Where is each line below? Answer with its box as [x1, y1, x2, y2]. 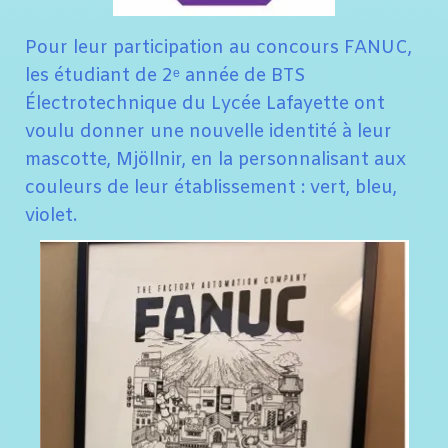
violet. [25, 204, 77, 228]
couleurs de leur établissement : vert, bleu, [25, 176, 397, 200]
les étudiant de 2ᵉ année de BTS [25, 64, 306, 88]
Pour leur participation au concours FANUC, [25, 36, 412, 60]
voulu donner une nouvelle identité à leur [25, 120, 392, 144]
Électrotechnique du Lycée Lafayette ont [25, 92, 385, 116]
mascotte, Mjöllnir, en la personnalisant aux [25, 148, 406, 172]
